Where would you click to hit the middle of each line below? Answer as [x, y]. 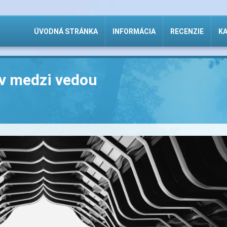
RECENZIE [187, 31]
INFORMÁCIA [134, 31]
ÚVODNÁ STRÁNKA [66, 31]
